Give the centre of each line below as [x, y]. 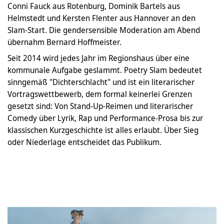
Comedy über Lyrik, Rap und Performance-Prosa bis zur [105, 118]
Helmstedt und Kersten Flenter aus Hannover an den [101, 18]
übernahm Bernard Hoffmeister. [64, 42]
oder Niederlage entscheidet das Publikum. [84, 142]
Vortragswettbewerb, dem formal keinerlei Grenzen [100, 94]
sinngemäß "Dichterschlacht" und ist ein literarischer [101, 82]
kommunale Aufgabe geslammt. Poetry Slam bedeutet [105, 70]
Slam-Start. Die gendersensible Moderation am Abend [104, 30]
